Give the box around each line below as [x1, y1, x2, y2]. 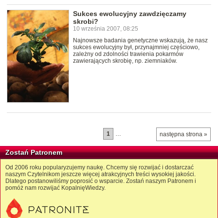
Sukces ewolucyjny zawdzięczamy [73, 10, 186, 18]
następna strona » [160, 131, 207, 138]
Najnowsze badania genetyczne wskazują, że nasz [73, 37, 208, 44]
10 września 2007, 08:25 [73, 25, 138, 33]
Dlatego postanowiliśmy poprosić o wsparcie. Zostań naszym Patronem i [5, 178, 196, 185]
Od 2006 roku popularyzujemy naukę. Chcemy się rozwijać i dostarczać [5, 164, 194, 171]
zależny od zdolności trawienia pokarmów [73, 51, 183, 58]
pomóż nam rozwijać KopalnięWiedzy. [5, 184, 106, 192]
